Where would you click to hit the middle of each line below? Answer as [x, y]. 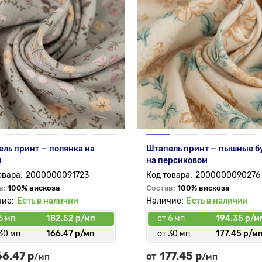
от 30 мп [173, 234]
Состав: [161, 188]
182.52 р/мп [70, 218]
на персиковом [177, 161]
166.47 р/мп [70, 234]
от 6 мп [171, 218]
